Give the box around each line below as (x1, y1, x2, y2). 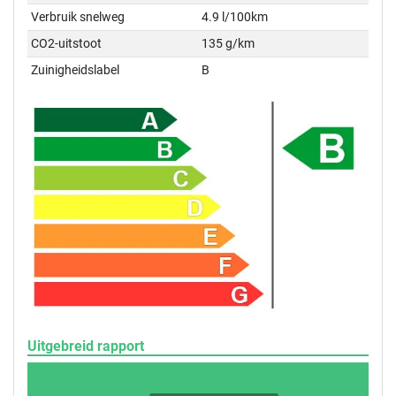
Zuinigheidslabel (31, 63, 120, 77)
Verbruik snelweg (31, 10, 126, 24)
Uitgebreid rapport (27, 337, 144, 354)
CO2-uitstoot (31, 36, 103, 50)
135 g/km (202, 36, 255, 50)
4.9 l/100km (202, 10, 269, 24)
